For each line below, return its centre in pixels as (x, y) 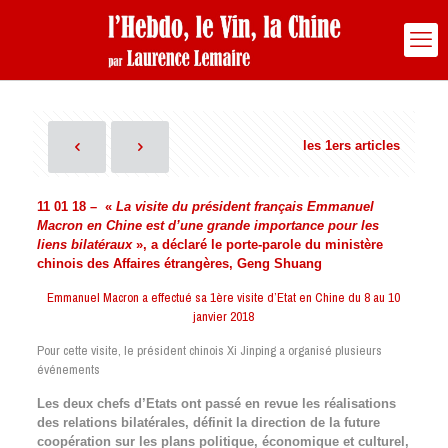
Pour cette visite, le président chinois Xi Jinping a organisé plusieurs (209, 350)
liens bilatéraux (84, 244)
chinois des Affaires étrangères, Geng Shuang (179, 263)
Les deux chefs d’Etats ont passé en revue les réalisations (216, 403)
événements (68, 369)
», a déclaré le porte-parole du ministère (257, 244)
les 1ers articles (351, 145)
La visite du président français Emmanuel (244, 206)
